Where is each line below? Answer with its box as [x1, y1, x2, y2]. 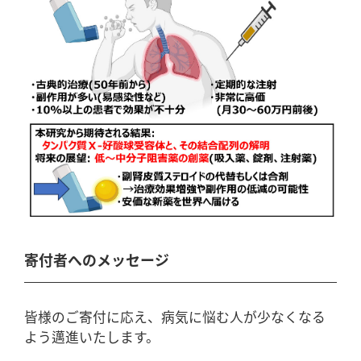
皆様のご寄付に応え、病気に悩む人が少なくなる [24, 307, 326, 327]
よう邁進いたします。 [24, 327, 160, 347]
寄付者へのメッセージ [24, 249, 169, 271]
